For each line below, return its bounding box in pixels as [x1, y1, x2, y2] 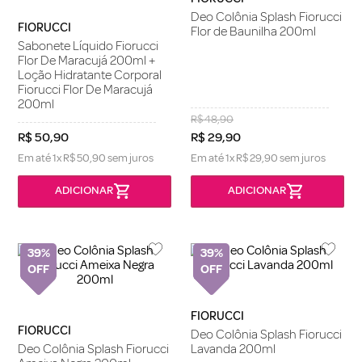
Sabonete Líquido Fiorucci [18, 38, 158, 55]
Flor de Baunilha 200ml [191, 23, 316, 40]
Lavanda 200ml [191, 340, 276, 357]
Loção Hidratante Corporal [18, 67, 162, 84]
